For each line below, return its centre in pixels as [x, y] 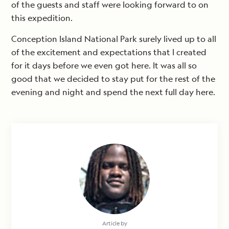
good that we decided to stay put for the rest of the [113, 79]
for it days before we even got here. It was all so [104, 66]
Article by [114, 223]
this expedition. [42, 18]
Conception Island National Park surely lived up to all [114, 39]
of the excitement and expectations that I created [109, 52]
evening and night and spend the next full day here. [113, 92]
